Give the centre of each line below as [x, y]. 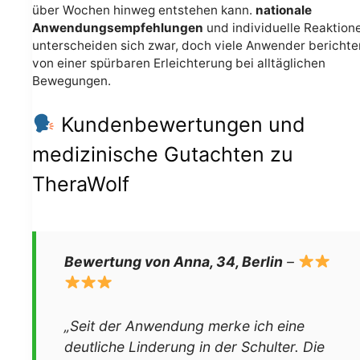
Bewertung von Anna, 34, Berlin [174, 261]
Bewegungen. [72, 81]
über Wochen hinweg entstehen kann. [144, 10]
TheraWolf [81, 184]
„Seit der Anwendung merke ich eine [184, 325]
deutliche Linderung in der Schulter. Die [194, 346]
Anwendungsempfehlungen [118, 28]
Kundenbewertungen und [180, 124]
